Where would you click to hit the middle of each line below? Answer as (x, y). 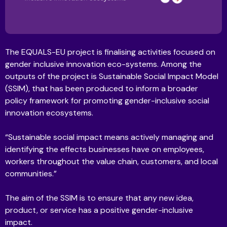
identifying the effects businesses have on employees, (105, 149)
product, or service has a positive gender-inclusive (99, 210)
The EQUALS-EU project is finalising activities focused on (110, 52)
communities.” (31, 174)
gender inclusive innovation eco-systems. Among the (103, 64)
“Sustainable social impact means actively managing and (109, 137)
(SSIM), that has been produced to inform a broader (102, 89)
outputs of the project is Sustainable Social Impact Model (112, 77)
